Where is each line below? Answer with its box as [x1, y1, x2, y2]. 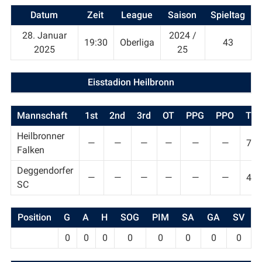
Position [17, 212, 51, 223]
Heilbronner [16, 130, 64, 142]
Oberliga [119, 37, 154, 49]
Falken [16, 144, 44, 156]
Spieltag [210, 9, 245, 21]
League [120, 9, 153, 21]
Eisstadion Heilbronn [87, 77, 174, 88]
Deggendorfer [16, 165, 73, 177]
